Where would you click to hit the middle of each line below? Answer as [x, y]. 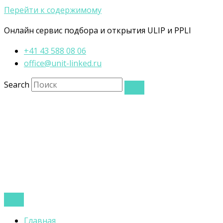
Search [17, 85]
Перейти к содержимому [53, 10]
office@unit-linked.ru [63, 63]
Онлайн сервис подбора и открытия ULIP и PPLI [98, 30]
